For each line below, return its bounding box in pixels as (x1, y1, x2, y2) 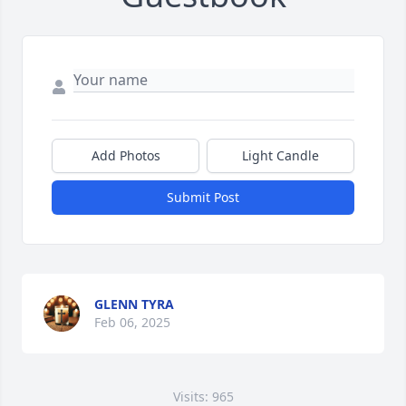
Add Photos (91, 147, 160, 165)
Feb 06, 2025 (94, 314, 170, 332)
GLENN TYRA (94, 295, 174, 314)
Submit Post (167, 188, 239, 207)
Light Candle (242, 147, 319, 165)
